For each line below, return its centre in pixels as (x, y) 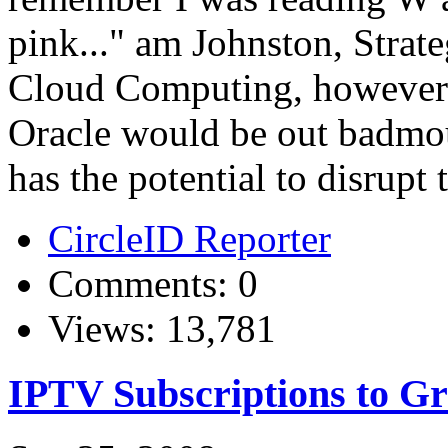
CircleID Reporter (189, 239)
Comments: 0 (153, 284)
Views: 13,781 (162, 329)
